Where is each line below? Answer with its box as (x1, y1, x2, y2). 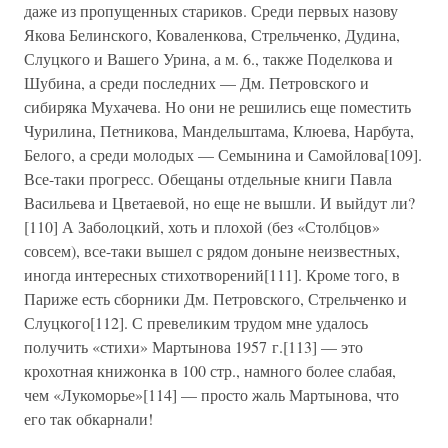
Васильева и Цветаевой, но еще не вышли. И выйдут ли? (24, 192, 415, 213)
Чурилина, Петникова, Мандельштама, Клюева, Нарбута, (24, 120, 414, 141)
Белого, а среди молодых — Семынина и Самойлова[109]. (24, 144, 422, 165)
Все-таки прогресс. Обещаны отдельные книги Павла (24, 168, 392, 189)
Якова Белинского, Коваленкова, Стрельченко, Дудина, (24, 24, 400, 45)
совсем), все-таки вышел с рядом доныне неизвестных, (24, 240, 400, 261)
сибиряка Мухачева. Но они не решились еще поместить (24, 96, 411, 117)
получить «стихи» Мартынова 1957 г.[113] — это (24, 336, 363, 357)
